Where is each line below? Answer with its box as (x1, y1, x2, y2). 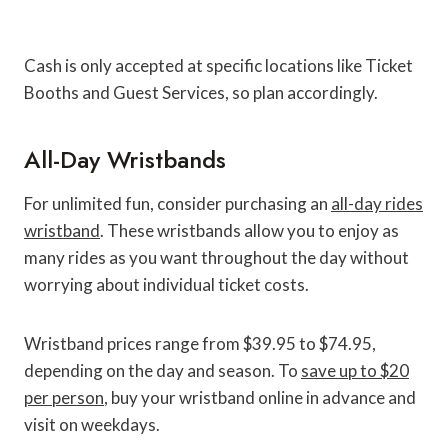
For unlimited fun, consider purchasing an (24, 192, 331, 214)
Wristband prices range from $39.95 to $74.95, (24, 332, 376, 354)
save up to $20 (301, 359, 409, 381)
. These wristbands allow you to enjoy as (100, 219, 399, 241)
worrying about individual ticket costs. (24, 273, 309, 295)
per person (24, 386, 104, 408)
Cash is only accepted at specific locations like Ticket (24, 54, 413, 76)
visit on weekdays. (24, 413, 160, 435)
